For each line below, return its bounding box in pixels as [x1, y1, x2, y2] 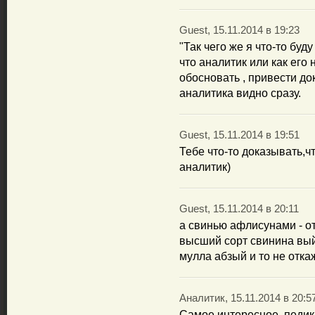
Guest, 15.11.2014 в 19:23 [179, 25, 300, 36]
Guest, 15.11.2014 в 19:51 [179, 129, 300, 141]
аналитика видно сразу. [179, 87, 301, 99]
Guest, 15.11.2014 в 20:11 [179, 203, 299, 214]
